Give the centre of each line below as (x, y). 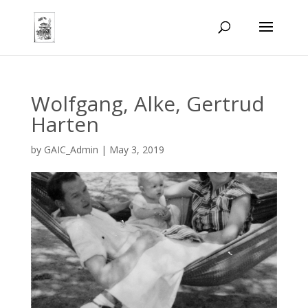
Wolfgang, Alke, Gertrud (147, 103)
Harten (65, 124)
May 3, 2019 (136, 150)
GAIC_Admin (71, 150)
